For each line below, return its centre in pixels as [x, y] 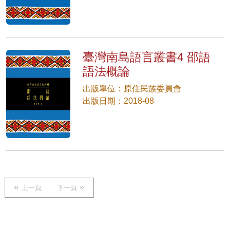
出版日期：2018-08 [119, 101]
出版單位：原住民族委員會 [132, 89]
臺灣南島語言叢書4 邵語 [147, 57]
